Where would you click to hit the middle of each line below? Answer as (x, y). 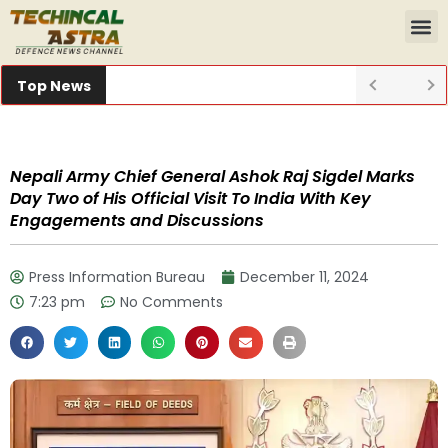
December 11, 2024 (304, 276)
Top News (54, 85)
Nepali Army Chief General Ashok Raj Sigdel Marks (212, 176)
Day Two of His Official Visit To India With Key (190, 198)
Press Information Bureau (117, 276)
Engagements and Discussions (139, 220)
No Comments (171, 301)
